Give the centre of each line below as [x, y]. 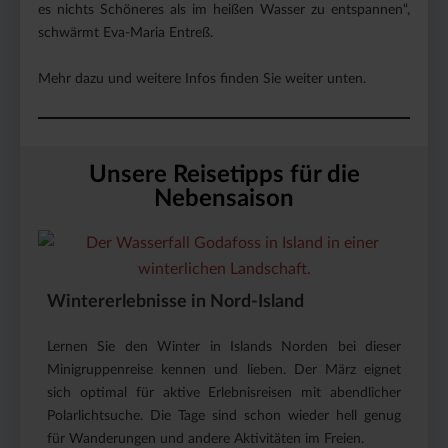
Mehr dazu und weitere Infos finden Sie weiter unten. [202, 78]
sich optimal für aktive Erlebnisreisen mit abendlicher [224, 392]
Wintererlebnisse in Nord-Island [175, 301]
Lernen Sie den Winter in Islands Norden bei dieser [224, 346]
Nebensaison [224, 198]
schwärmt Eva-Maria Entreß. [125, 32]
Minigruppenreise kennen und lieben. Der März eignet [224, 369]
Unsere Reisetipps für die [224, 174]
